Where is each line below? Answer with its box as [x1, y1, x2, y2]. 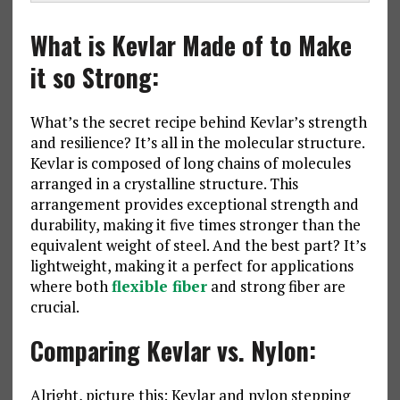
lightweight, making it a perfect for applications [29, 255, 354, 277]
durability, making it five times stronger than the [29, 214, 361, 236]
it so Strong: [29, 59, 159, 96]
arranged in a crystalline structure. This [29, 173, 298, 195]
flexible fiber [111, 276, 207, 297]
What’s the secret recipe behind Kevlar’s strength [29, 112, 367, 133]
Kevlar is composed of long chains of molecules [29, 153, 351, 174]
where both [29, 276, 112, 297]
